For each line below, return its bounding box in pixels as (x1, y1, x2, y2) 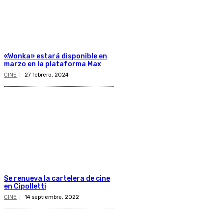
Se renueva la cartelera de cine (4, 174, 110, 183)
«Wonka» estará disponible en (4, 52, 107, 61)
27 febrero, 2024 (25, 72, 69, 79)
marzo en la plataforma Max (4, 60, 101, 69)
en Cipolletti (4, 182, 46, 191)
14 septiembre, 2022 (25, 193, 79, 200)
